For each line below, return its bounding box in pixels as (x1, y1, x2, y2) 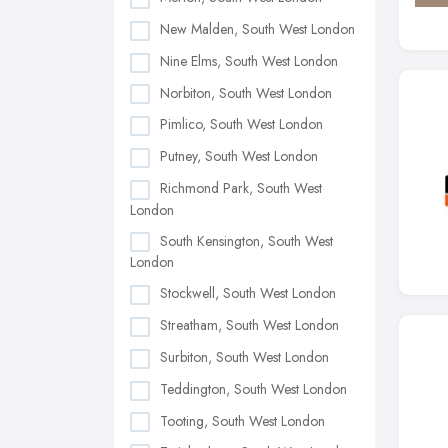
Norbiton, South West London (160, 82, 332, 103)
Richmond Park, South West (160, 177, 322, 198)
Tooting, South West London (160, 410, 325, 431)
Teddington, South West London (160, 378, 347, 399)
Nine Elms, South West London (160, 50, 338, 71)
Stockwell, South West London (160, 283, 336, 304)
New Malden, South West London (160, 18, 355, 39)
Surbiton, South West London (160, 347, 329, 367)
